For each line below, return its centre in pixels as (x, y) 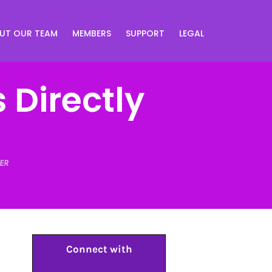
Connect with (99, 249)
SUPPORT (145, 33)
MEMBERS (92, 33)
